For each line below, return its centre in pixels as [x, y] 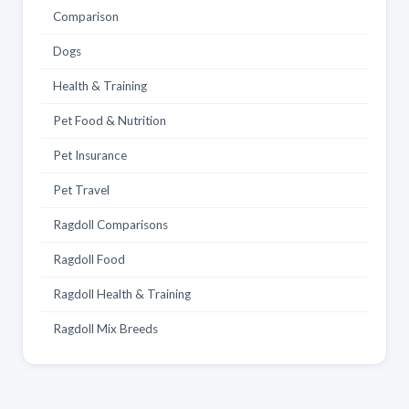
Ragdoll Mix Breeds [105, 328]
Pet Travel [81, 189]
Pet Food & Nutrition [110, 120]
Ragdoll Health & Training [122, 294]
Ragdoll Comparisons [110, 224]
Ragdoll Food [89, 259]
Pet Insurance [90, 155]
